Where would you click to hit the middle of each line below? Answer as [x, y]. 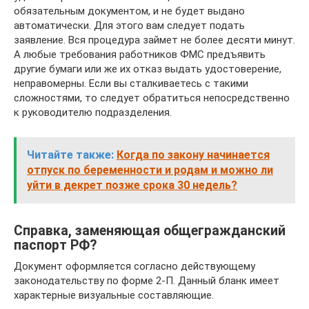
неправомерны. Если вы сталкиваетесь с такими [131, 83]
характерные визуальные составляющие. [114, 295]
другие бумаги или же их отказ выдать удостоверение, [148, 69]
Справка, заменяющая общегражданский [150, 230]
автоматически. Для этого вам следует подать [129, 25]
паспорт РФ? [55, 245]
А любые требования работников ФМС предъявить [140, 54]
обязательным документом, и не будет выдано [129, 11]
